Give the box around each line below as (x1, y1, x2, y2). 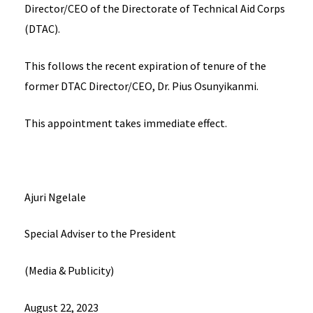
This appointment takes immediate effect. (24, 115, 227, 130)
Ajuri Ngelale (24, 189, 86, 204)
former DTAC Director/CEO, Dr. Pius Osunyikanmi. (24, 79, 259, 94)
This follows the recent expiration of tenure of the (24, 59, 266, 73)
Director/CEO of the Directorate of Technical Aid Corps (24, 1, 285, 16)
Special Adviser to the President (24, 226, 176, 241)
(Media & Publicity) (24, 263, 114, 278)
